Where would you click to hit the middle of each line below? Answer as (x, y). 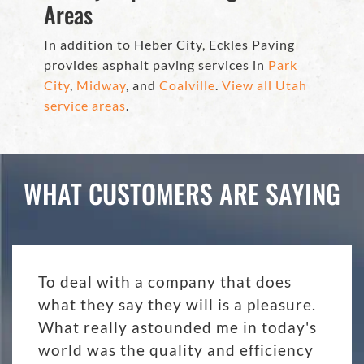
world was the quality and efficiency (176, 350)
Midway (101, 85)
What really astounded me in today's (178, 327)
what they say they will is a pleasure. (177, 305)
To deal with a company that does (165, 282)
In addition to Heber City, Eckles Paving (169, 45)
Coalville (187, 85)
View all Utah (264, 85)
